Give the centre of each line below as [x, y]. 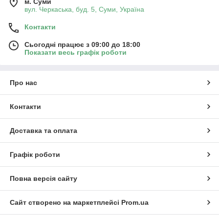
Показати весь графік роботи [76, 52]
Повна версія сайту [44, 178]
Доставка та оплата [44, 130]
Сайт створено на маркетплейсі [66, 202]
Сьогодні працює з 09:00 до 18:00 [82, 44]
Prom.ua [135, 202]
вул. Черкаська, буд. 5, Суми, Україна [84, 9]
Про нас [23, 82]
